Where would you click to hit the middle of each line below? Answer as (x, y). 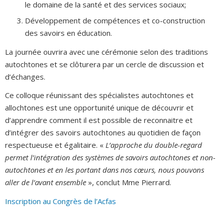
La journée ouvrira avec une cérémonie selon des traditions (107, 52)
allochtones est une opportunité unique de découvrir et (99, 108)
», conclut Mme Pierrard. (129, 182)
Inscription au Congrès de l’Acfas (60, 201)
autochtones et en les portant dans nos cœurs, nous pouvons (105, 170)
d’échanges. (25, 76)
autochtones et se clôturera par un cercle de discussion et (105, 64)
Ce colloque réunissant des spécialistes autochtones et (99, 95)
